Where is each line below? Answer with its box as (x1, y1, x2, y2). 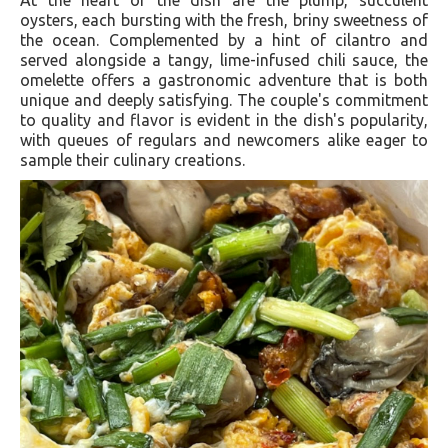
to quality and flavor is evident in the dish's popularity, (20, 110, 428, 129)
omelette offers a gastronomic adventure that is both (20, 70, 428, 89)
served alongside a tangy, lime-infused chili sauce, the (20, 50, 428, 69)
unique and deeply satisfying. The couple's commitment (20, 90, 428, 109)
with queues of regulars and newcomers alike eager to (20, 130, 428, 149)
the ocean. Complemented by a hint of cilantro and (20, 30, 428, 49)
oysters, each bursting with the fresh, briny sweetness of (20, 10, 428, 29)
